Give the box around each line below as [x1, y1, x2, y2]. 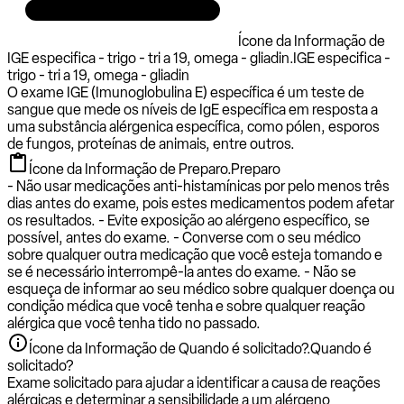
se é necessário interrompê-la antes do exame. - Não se [7, 262, 356, 280]
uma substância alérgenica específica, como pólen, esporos [7, 117, 380, 135]
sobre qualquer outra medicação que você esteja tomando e [7, 245, 382, 263]
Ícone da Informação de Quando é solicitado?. [29, 339, 310, 357]
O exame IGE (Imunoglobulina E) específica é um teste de [7, 83, 364, 101]
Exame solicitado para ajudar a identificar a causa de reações [7, 373, 381, 391]
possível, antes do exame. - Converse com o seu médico [7, 228, 361, 246]
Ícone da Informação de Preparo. [29, 160, 231, 178]
